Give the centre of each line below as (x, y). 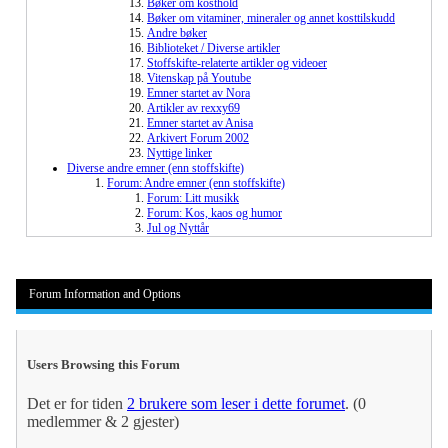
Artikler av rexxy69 (193, 108)
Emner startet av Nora (198, 93)
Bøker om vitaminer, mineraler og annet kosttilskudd (271, 18)
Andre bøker (177, 33)
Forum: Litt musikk (193, 198)
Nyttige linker (179, 153)
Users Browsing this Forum (103, 365)
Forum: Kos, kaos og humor (214, 213)
